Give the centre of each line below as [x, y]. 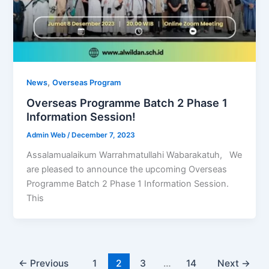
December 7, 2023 [104, 135]
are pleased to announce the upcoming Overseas [127, 169]
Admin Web [47, 135]
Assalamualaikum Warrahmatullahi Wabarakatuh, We [134, 155]
